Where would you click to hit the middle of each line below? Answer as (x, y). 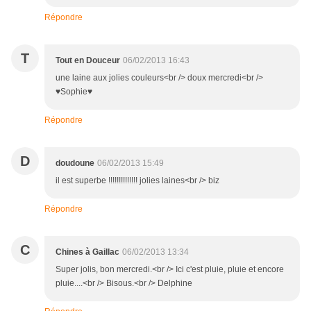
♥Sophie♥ (74, 92)
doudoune (75, 163)
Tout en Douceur (88, 61)
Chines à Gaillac (87, 252)
